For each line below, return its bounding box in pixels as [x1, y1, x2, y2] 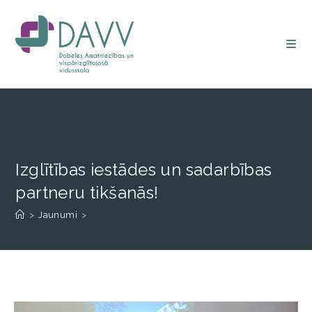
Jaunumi [38, 210, 78, 220]
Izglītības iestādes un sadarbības [15, 159, 272, 180]
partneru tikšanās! [15, 182, 159, 203]
